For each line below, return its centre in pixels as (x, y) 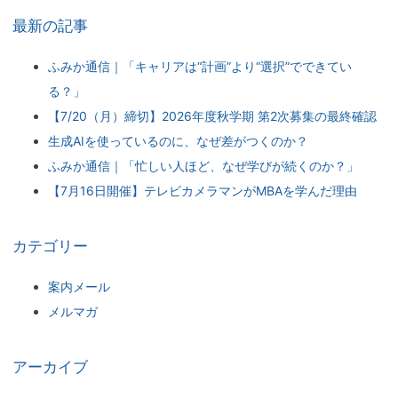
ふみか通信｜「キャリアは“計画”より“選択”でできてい (199, 67)
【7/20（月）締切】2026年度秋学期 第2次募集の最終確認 (212, 116)
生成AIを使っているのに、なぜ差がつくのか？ (178, 141)
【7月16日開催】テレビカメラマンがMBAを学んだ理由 (202, 191)
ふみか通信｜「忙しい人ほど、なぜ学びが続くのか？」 (203, 166)
